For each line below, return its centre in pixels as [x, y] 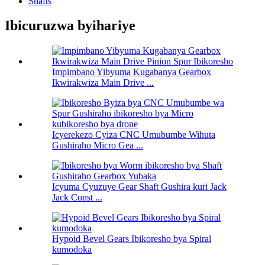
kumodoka [72, 250]
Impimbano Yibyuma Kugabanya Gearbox [132, 72]
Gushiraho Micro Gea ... [98, 146]
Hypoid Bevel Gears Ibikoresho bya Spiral [132, 239]
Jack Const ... [77, 198]
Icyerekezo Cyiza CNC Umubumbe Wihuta [134, 135]
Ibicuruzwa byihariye [70, 26]
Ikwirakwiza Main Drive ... [103, 83]
